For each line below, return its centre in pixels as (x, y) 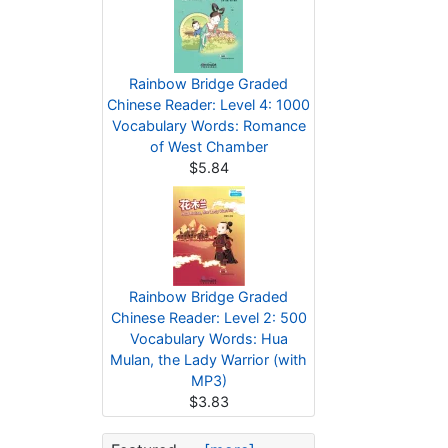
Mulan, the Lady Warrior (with (208, 359)
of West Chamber (208, 146)
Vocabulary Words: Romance (208, 125)
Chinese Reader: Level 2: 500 (208, 317)
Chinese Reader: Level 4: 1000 (208, 104)
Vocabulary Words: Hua (208, 338)
